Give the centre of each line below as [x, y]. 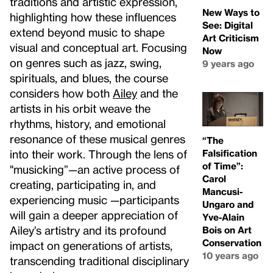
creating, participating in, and [83, 184]
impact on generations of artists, [91, 245]
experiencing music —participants [94, 200]
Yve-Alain [223, 217]
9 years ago [228, 64]
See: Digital [228, 25]
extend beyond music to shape [87, 32]
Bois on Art [227, 229]
